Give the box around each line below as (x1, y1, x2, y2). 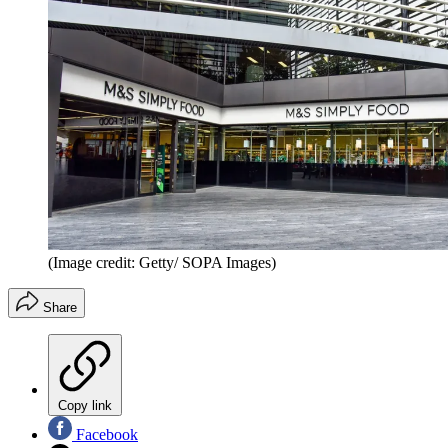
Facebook (72, 426, 138, 444)
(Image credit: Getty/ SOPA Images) (48, 254, 276, 272)
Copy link (58, 398, 112, 414)
